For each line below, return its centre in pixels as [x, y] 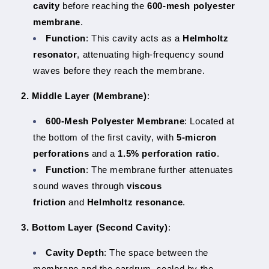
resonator [55, 54]
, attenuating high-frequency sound [150, 54]
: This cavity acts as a [134, 38]
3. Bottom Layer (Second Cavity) [95, 227]
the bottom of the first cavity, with [105, 137]
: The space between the [156, 252]
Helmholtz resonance [135, 202]
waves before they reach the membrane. [119, 70]
